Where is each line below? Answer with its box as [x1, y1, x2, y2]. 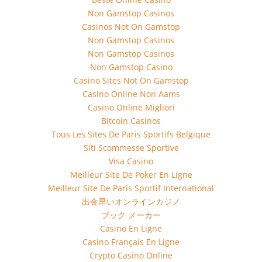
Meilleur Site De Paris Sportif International [48, 182, 214, 194]
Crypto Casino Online [89, 250, 173, 261]
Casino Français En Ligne [82, 236, 180, 247]
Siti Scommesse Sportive [83, 142, 179, 153]
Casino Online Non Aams [82, 88, 180, 99]
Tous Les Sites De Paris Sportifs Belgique [51, 129, 211, 140]
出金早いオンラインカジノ [82, 196, 180, 207]
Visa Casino [109, 156, 153, 167]
